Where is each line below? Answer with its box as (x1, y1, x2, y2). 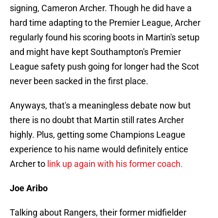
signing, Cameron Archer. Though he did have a (10, 3, 192, 14)
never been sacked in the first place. (10, 76, 148, 87)
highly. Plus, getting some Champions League (10, 129, 185, 140)
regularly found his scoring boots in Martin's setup (10, 32, 200, 43)
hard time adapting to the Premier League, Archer (10, 18, 200, 28)
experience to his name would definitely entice (10, 144, 188, 155)
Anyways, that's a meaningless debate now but (10, 100, 191, 111)
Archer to (10, 159, 47, 169)
